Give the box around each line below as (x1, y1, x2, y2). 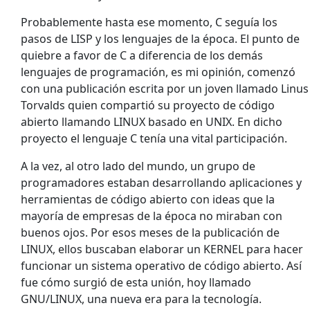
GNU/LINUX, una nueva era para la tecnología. (21, 291, 262, 307)
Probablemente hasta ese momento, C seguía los (21, 15, 277, 30)
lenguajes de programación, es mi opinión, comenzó (21, 64, 295, 80)
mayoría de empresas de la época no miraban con (21, 208, 282, 224)
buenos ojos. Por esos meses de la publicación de (21, 225, 280, 240)
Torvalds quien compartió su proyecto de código (21, 98, 275, 113)
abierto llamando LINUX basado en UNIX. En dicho (21, 114, 282, 129)
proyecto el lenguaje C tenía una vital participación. (21, 131, 287, 146)
